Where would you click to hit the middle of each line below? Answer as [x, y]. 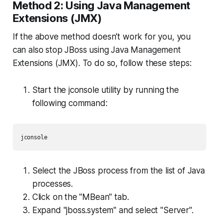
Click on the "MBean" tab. [80, 197]
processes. [53, 184]
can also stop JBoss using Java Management [97, 50]
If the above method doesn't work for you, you [102, 36]
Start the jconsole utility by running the [105, 90]
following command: [70, 103]
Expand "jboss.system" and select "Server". [113, 210]
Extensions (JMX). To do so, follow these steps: [102, 63]
